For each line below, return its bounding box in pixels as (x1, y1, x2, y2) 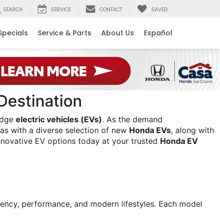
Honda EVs (129, 125, 171, 135)
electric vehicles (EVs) (16, 114, 102, 124)
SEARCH (3, 6, 23, 14)
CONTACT (100, 6, 122, 14)
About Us (101, 28, 134, 38)
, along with (171, 125, 214, 135)
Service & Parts (38, 28, 91, 38)
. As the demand (102, 114, 163, 124)
